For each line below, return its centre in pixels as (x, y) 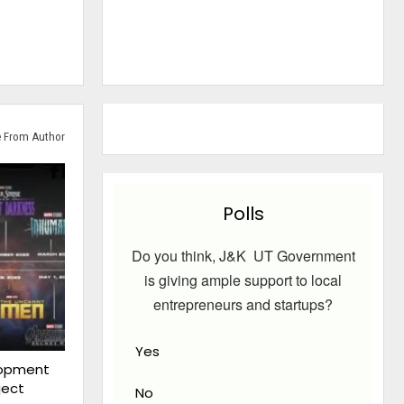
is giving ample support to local (243, 280)
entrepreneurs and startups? (243, 304)
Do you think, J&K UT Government (243, 255)
